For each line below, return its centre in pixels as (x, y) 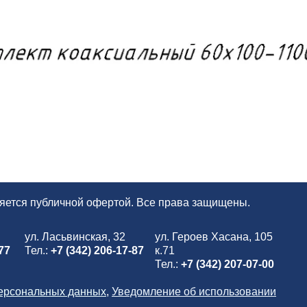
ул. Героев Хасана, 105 (214, 237)
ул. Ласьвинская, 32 (75, 237)
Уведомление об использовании (194, 292)
